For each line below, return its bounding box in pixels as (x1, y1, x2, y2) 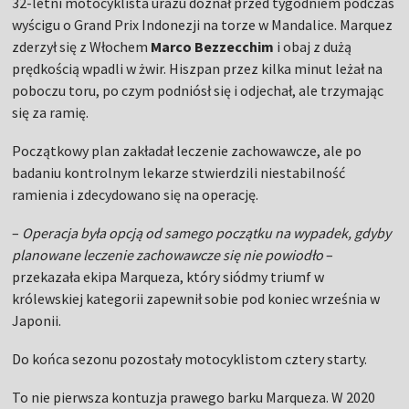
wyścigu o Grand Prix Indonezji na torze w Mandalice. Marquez (12, 16, 393, 35)
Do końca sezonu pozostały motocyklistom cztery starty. (12, 350, 368, 369)
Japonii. (12, 311, 62, 330)
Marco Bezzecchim (151, 37, 275, 57)
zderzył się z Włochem (12, 37, 152, 57)
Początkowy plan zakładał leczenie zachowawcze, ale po (12, 142, 362, 161)
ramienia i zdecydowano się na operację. (12, 185, 259, 204)
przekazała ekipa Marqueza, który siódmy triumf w (12, 267, 325, 287)
